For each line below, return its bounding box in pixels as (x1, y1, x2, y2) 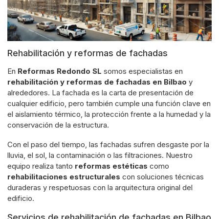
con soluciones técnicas (120, 172, 204, 181)
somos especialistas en (102, 66, 183, 76)
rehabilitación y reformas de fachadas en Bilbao (7, 77, 187, 87)
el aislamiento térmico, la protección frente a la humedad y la (7, 109, 211, 119)
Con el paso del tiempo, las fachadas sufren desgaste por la (7, 139, 209, 149)
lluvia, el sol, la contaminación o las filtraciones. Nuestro (7, 150, 193, 160)
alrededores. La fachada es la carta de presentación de (7, 88, 194, 97)
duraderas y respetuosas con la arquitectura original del (7, 182, 193, 192)
